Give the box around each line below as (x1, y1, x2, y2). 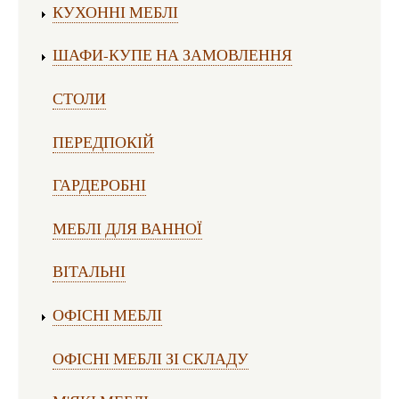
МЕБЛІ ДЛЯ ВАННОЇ (52, 216, 202, 239)
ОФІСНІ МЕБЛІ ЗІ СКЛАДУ (52, 346, 248, 369)
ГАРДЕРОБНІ (52, 174, 146, 196)
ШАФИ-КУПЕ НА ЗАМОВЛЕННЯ (52, 44, 292, 66)
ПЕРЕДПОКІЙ (52, 130, 154, 152)
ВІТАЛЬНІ (52, 260, 126, 282)
